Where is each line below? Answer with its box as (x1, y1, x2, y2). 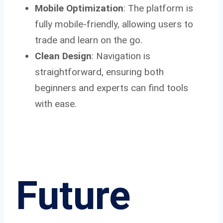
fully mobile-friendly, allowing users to (35, 18, 193, 30)
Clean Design (35, 50, 92, 62)
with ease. (35, 98, 77, 110)
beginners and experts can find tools (35, 82, 188, 94)
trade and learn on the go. (35, 34, 142, 46)
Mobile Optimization (35, 2, 123, 14)
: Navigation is (92, 50, 150, 62)
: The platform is (123, 2, 193, 14)
